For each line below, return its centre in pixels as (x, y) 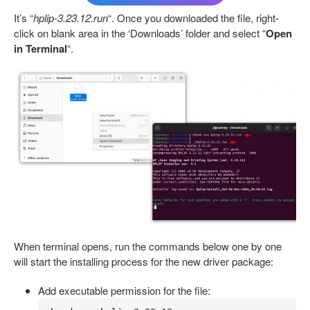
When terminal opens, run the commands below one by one (148, 246)
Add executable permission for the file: (124, 291)
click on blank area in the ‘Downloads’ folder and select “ (140, 33)
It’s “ (24, 18)
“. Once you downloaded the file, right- (193, 18)
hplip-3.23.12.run (71, 18)
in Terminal (40, 49)
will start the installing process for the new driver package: (144, 262)
